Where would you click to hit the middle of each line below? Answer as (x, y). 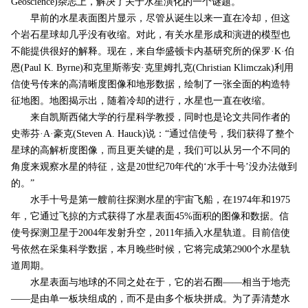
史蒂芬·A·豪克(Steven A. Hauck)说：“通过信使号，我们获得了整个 (152, 134)
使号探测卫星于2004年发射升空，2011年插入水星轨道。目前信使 (150, 233)
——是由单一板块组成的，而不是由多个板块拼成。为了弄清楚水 (150, 299)
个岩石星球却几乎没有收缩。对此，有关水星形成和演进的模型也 (150, 35)
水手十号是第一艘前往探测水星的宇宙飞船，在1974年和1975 (150, 200)
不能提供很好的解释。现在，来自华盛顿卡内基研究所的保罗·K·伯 (152, 52)
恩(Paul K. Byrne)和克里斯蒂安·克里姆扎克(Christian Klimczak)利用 (152, 68)
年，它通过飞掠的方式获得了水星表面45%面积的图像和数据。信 (150, 217)
